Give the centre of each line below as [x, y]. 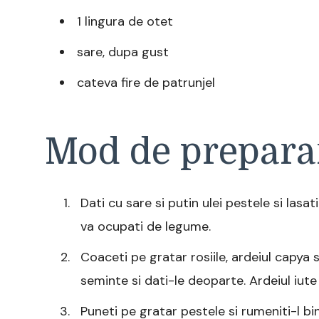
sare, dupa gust [123, 52]
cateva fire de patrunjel [146, 82]
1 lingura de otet [125, 21]
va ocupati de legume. [146, 226]
